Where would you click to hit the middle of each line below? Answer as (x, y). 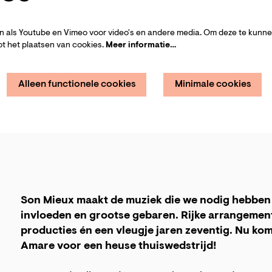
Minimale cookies (213, 84)
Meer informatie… (141, 46)
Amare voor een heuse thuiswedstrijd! (119, 246)
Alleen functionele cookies (77, 84)
